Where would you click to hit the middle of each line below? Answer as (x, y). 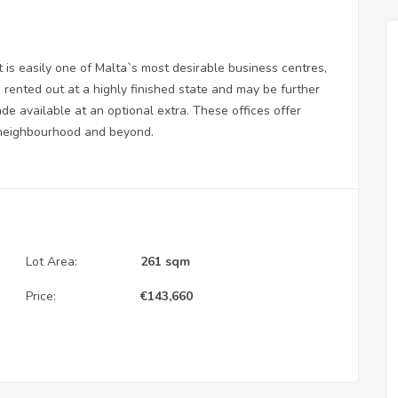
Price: (41, 296)
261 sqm (165, 261)
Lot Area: (52, 261)
